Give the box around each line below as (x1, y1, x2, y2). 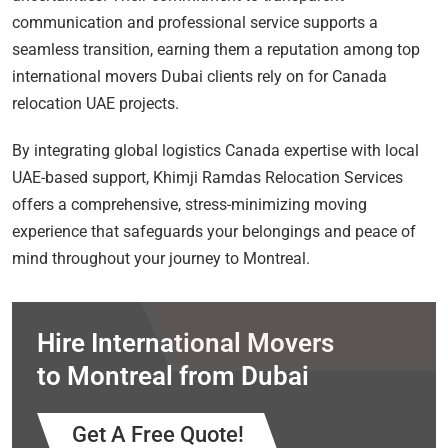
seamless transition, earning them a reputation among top (12, 39, 420, 59)
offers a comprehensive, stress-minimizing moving (12, 194, 367, 214)
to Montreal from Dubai (37, 360, 309, 391)
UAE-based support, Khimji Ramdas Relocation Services (12, 167, 403, 187)
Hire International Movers (37, 327, 334, 358)
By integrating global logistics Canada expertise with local (12, 140, 419, 160)
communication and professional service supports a (12, 12, 378, 32)
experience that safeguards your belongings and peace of (12, 221, 416, 241)
